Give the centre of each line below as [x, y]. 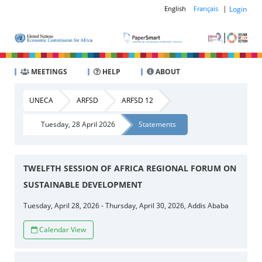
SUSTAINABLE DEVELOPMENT [82, 184]
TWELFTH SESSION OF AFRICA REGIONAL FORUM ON [130, 168]
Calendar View [62, 229]
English [175, 9]
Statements [157, 124]
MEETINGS [48, 71]
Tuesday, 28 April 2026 [78, 124]
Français [206, 9]
